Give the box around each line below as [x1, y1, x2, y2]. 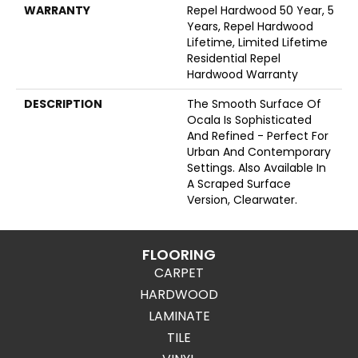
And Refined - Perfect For [187, 128, 328, 144]
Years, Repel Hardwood [187, 18, 313, 34]
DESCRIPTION [24, 96, 102, 112]
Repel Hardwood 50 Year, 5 [187, 2, 334, 18]
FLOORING [142, 245, 216, 265]
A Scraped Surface [187, 176, 291, 192]
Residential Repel [187, 50, 280, 66]
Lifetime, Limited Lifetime [187, 34, 328, 50]
